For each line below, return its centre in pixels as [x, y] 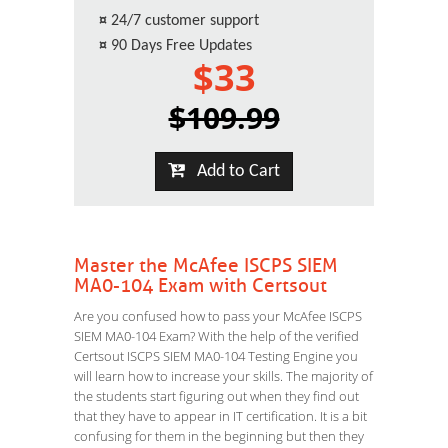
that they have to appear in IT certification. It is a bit [220, 416]
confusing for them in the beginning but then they [219, 436]
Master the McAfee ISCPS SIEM [206, 266]
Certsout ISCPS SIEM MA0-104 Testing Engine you [216, 356]
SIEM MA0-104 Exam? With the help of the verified [216, 336]
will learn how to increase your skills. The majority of [223, 376]
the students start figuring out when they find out [216, 396]
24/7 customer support [185, 21]
